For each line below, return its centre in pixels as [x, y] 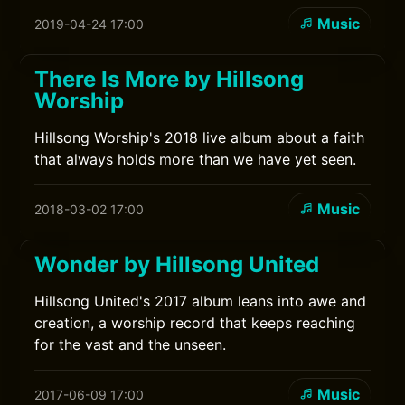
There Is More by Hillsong [170, 79]
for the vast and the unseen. [131, 344]
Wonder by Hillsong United [177, 264]
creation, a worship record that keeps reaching [195, 323]
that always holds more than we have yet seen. [196, 159]
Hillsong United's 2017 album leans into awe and [201, 301]
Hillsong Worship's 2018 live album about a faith [200, 137]
